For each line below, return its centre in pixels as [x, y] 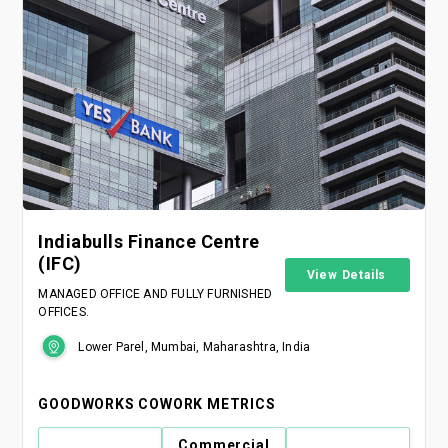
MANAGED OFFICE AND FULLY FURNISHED [155, 293]
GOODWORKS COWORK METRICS [157, 403]
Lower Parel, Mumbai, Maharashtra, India [194, 346]
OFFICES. [63, 311]
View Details [346, 274]
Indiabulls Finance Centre [149, 241]
